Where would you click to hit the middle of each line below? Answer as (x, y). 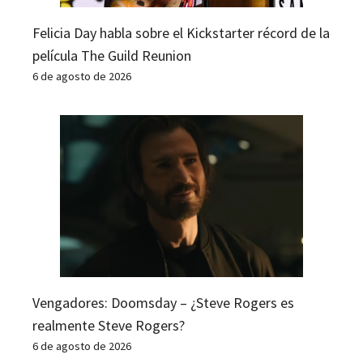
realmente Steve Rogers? (109, 325)
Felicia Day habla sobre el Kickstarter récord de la (181, 32)
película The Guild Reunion (112, 55)
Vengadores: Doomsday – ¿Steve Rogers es (163, 302)
